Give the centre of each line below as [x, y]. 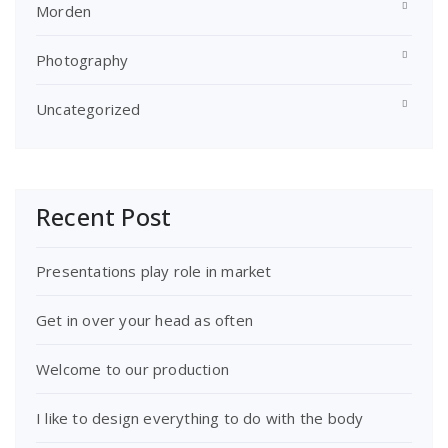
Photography [82, 60]
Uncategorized [88, 109]
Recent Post [104, 216]
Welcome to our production [132, 369]
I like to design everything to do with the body [200, 418]
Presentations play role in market [154, 271]
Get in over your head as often [144, 320]
